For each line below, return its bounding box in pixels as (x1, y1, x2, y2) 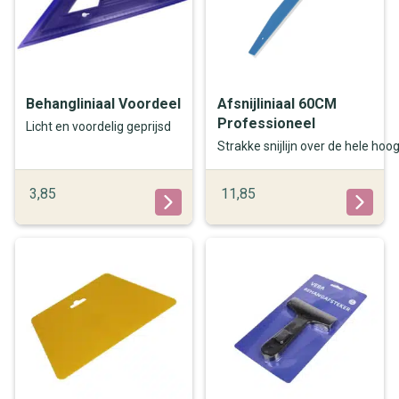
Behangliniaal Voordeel (26, 94, 182, 112)
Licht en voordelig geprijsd (26, 119, 172, 134)
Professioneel (216, 114, 315, 132)
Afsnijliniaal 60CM (216, 94, 337, 112)
